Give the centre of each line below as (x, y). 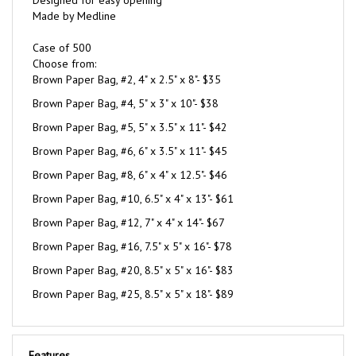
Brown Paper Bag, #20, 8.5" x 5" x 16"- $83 (133, 253)
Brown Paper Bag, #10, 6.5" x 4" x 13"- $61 (133, 182)
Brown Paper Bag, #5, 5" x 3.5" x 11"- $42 (130, 110)
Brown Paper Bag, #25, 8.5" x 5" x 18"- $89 (133, 277)
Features (49, 338)
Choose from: (64, 46)
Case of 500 (62, 31)
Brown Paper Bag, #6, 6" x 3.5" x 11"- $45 (130, 134)
